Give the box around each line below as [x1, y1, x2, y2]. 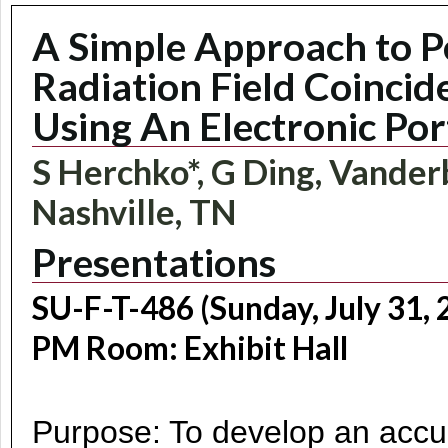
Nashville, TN [32, 191, 237, 232]
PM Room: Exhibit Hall [32, 329, 348, 367]
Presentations [32, 238, 276, 285]
